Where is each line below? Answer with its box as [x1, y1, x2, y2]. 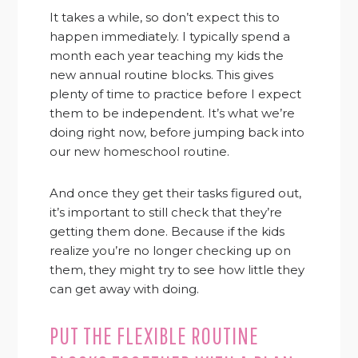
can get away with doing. [50, 281, 200, 297]
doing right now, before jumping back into [50, 125, 305, 141]
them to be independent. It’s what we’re [50, 105, 296, 121]
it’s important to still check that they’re [50, 205, 283, 221]
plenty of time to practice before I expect [50, 86, 302, 102]
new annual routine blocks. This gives [50, 67, 274, 83]
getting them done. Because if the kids [50, 224, 285, 240]
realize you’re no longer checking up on [50, 243, 292, 259]
